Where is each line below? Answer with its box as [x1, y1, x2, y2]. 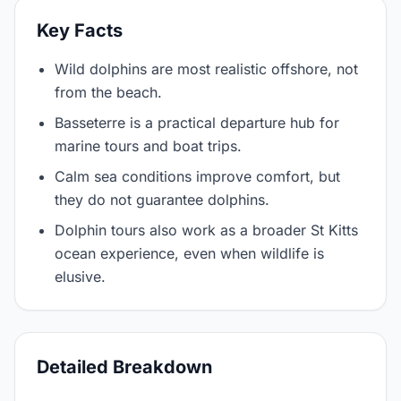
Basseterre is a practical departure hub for [55, 114, 339, 132]
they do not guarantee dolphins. [55, 191, 269, 209]
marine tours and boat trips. [55, 137, 242, 155]
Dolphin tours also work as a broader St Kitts [55, 221, 358, 239]
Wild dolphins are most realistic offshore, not [55, 60, 358, 78]
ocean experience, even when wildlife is [55, 244, 324, 262]
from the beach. [55, 83, 162, 101]
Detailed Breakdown [37, 356, 212, 378]
